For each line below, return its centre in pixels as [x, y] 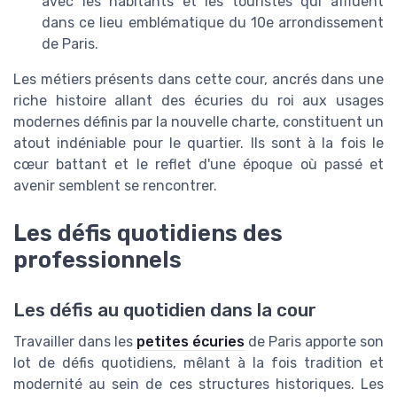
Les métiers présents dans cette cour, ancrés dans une [198, 80]
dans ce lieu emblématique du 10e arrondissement [213, 23]
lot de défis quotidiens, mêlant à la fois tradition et [198, 362]
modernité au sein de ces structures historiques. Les [198, 384]
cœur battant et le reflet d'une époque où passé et [198, 165]
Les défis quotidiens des [148, 234]
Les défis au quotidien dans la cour [165, 310]
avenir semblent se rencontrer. [115, 186]
